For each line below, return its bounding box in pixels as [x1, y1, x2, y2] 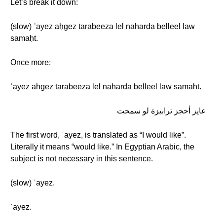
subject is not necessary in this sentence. [10, 154, 153, 163]
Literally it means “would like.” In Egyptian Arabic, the [10, 143, 194, 151]
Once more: [10, 58, 51, 67]
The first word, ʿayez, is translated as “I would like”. [10, 131, 186, 139]
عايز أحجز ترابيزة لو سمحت [117, 107, 206, 115]
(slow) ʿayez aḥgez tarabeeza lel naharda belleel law [10, 22, 195, 31]
